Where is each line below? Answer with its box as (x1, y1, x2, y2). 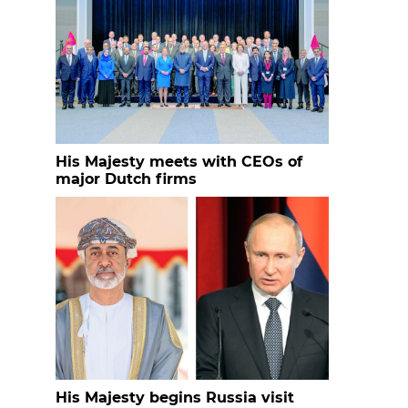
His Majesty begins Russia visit (56, 389, 294, 406)
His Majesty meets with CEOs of (56, 153, 302, 170)
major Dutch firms (56, 170, 197, 188)
